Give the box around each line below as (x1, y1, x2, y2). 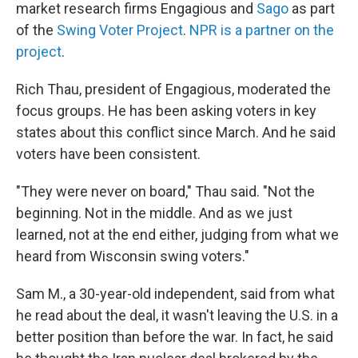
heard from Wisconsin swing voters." (16, 248, 249, 265)
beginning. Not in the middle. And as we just (16, 205, 292, 221)
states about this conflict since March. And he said (16, 124, 336, 141)
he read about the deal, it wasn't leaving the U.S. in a (16, 307, 338, 324)
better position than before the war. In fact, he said (16, 328, 333, 345)
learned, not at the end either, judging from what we (16, 226, 339, 243)
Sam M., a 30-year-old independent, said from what (16, 285, 335, 302)
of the (16, 22, 57, 38)
